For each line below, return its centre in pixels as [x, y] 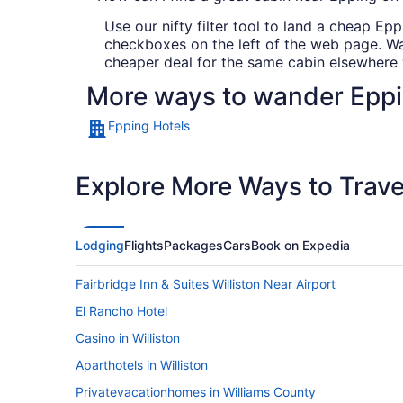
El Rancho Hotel [121, 311]
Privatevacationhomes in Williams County [196, 392]
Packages [193, 246]
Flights [144, 246]
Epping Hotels [149, 126]
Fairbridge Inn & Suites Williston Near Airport [206, 284]
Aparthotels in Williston [142, 365]
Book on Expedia [300, 246]
